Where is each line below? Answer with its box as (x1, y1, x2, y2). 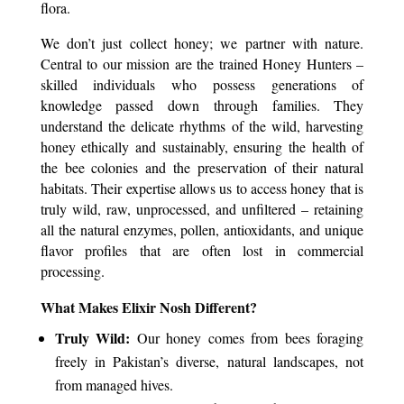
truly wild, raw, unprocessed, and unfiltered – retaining (40, 199, 364, 219)
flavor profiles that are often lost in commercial (40, 241, 364, 261)
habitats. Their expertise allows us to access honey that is (40, 179, 364, 198)
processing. (40, 262, 105, 281)
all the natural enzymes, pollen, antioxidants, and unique (40, 220, 364, 240)
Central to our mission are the (40, 54, 219, 74)
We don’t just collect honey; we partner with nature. (40, 33, 364, 53)
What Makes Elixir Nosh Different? (40, 297, 257, 318)
